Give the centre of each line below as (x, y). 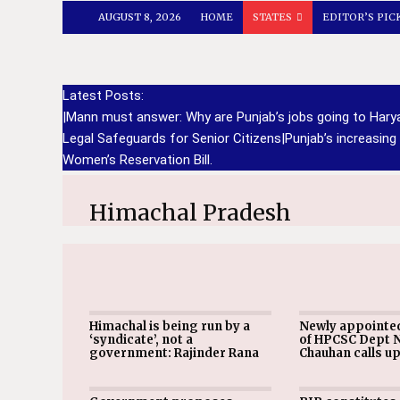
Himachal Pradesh (190, 212)
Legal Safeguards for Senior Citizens (171, 138)
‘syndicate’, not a (141, 340)
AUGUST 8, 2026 (139, 17)
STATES (272, 17)
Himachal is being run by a (169, 326)
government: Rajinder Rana (174, 353)
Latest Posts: (103, 96)
